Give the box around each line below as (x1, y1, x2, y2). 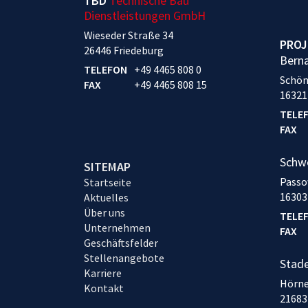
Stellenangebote (84, 251, 164, 265)
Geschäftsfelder (84, 236, 158, 250)
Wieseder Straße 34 (84, 28, 173, 43)
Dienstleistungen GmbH (84, 8, 206, 24)
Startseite (84, 175, 131, 190)
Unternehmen (84, 221, 151, 235)
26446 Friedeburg (84, 43, 164, 58)
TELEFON (84, 63, 127, 77)
